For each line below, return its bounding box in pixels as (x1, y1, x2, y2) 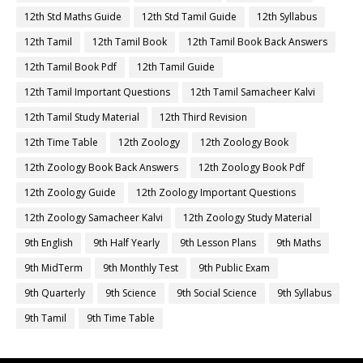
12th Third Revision (160, 110, 247, 125)
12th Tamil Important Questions (24, 85, 170, 100)
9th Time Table (87, 311, 155, 326)
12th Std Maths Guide (24, 10, 122, 24)
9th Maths (276, 236, 321, 250)
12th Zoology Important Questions (136, 186, 296, 200)
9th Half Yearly (93, 236, 160, 250)
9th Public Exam (199, 261, 270, 275)
